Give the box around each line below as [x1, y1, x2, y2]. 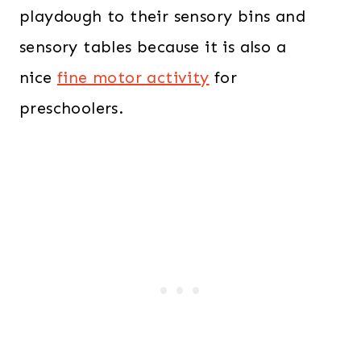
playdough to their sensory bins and [19, 6, 305, 27]
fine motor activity [57, 68, 210, 88]
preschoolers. [19, 98, 124, 118]
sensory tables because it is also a [19, 37, 286, 57]
